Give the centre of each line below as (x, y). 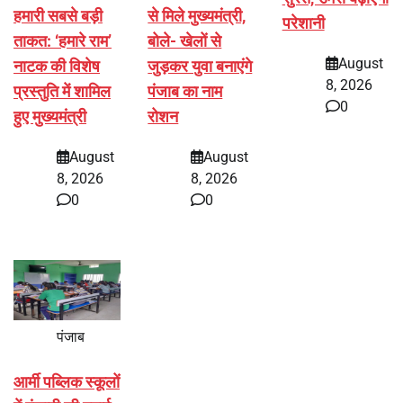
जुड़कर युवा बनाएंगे (200, 67)
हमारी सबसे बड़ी (58, 16)
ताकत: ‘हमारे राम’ (63, 41)
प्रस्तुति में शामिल (62, 92)
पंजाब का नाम (185, 92)
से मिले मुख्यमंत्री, (197, 16)
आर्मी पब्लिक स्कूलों (67, 382)
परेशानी (303, 22)
